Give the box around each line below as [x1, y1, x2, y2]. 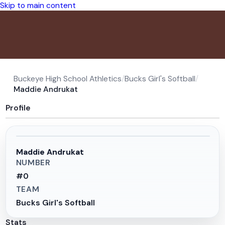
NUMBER [16, 157, 51, 168]
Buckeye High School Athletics [14, 73, 122, 84]
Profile [6, 102, 31, 113]
